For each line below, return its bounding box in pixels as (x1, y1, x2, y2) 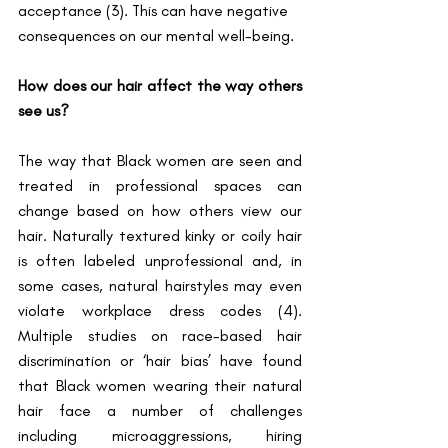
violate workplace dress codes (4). (18, 301, 302, 321)
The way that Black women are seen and (18, 151, 302, 171)
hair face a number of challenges (18, 401, 302, 421)
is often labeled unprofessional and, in (18, 251, 302, 271)
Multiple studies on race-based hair (18, 326, 302, 346)
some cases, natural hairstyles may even (18, 276, 302, 296)
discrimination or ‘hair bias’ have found (18, 351, 302, 371)
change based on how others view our (18, 201, 302, 221)
